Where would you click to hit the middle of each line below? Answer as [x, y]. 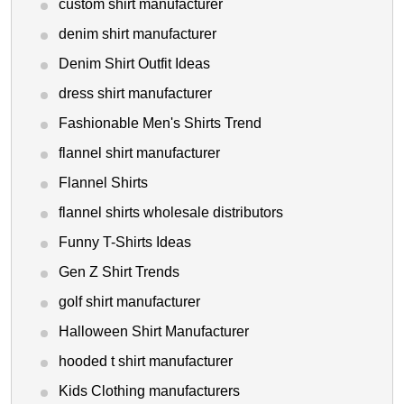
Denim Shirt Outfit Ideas [134, 64]
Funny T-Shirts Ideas [125, 243]
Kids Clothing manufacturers [149, 391]
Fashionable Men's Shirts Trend [160, 124]
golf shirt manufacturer [129, 302]
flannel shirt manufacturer [139, 153]
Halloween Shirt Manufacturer [154, 332]
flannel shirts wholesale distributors [171, 213]
